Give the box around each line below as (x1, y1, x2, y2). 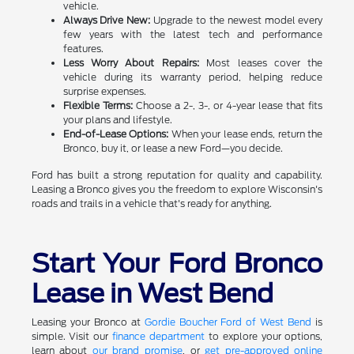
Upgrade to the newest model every (150, 14, 323, 27)
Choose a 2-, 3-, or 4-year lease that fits (132, 100, 323, 112)
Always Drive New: (62, 14, 151, 27)
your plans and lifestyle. (62, 114, 172, 126)
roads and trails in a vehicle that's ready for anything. (31, 198, 272, 210)
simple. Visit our (31, 330, 113, 343)
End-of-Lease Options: (62, 128, 169, 141)
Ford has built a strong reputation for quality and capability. (31, 169, 323, 182)
